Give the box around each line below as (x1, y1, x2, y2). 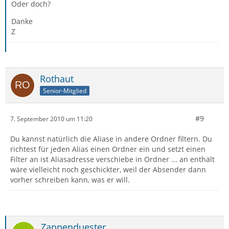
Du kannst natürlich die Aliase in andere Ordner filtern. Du (10, 134, 212, 144)
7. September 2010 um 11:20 (10, 114, 93, 123)
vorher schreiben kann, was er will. (10, 175, 130, 185)
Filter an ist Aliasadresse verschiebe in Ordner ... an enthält (10, 154, 215, 164)
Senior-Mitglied (43, 86, 86, 95)
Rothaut (40, 73, 74, 85)
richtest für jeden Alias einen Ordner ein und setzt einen (10, 144, 205, 154)
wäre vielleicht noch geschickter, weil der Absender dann (10, 165, 206, 174)
